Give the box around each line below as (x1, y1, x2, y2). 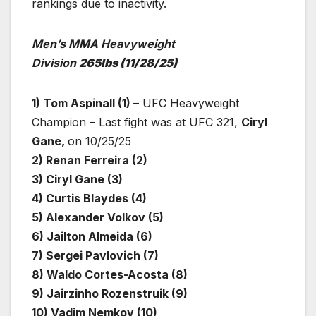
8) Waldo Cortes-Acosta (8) (32, 267, 188, 281)
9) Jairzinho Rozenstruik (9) (32, 286, 188, 300)
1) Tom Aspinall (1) (32, 95, 133, 110)
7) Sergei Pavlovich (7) (32, 248, 159, 262)
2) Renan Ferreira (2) (32, 152, 147, 167)
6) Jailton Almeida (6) (32, 229, 152, 243)
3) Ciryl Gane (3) (32, 171, 123, 186)
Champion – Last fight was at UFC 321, (32, 114, 241, 129)
